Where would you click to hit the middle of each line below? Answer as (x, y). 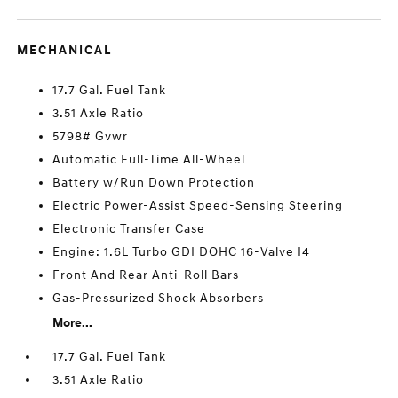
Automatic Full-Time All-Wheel (149, 159)
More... (73, 323)
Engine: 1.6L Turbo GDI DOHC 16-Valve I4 (182, 252)
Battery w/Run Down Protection (154, 183)
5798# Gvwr (91, 136)
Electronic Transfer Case (129, 229)
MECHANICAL (65, 50)
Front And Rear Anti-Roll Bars (146, 275)
